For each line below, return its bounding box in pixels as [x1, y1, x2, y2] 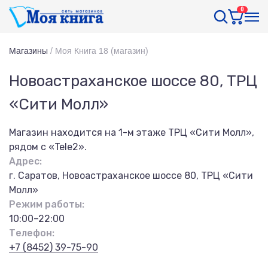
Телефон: [9, 227, 54, 239]
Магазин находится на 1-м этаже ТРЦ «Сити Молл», [9, 127, 254, 138]
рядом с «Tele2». [9, 141, 87, 153]
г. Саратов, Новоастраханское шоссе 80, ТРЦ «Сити [9, 170, 253, 181]
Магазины [9, 46, 48, 56]
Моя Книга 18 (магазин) [55, 46, 148, 56]
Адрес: [9, 156, 42, 167]
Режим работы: [9, 199, 84, 210]
